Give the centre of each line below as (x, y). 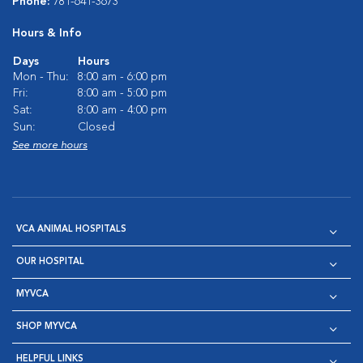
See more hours (50, 145)
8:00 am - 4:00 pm (122, 110)
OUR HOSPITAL (50, 262)
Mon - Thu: (41, 77)
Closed (96, 127)
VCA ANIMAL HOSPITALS (71, 230)
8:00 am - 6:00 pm (122, 77)
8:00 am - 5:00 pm (122, 93)
